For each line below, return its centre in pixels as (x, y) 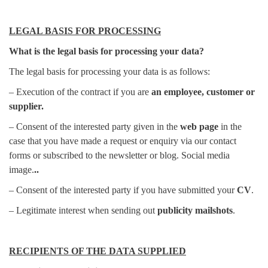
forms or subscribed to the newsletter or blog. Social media (119, 155)
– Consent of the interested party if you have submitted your (123, 190)
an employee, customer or (203, 92)
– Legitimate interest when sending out (83, 210)
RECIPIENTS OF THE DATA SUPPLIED (98, 251)
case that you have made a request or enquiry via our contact (123, 141)
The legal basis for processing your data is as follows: (109, 71)
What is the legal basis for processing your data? (106, 51)
